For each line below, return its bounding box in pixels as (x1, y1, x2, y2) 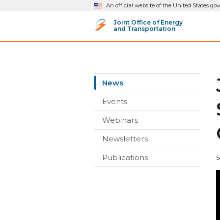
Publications (102, 153, 148, 162)
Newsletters (102, 134, 148, 143)
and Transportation (113, 25, 175, 32)
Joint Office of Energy (113, 18, 183, 26)
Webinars (102, 115, 138, 125)
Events (102, 97, 127, 106)
